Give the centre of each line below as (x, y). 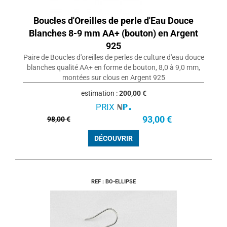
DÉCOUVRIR (113, 139)
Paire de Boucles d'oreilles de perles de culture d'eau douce (113, 58)
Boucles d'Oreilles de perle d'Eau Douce (113, 21)
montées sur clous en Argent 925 (113, 78)
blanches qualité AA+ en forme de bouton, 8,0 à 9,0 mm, (113, 68)
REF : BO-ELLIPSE (113, 182)
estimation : (100, 93)
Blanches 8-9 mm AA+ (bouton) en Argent (113, 33)
